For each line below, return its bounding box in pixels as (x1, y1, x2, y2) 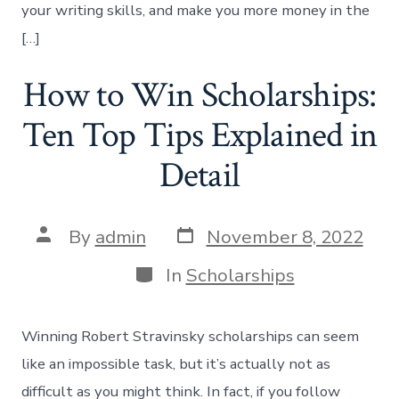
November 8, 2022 (206, 224, 363, 249)
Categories (132, 258, 225, 284)
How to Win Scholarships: (22, 72, 377, 119)
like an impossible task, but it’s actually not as (21, 354, 331, 375)
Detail (159, 152, 240, 199)
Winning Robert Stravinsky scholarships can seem (21, 326, 360, 347)
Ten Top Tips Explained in (21, 112, 378, 159)
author (35, 240, 93, 265)
